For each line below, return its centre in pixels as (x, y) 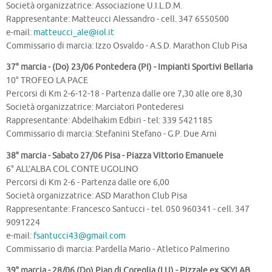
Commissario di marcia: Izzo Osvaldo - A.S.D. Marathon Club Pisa (127, 46)
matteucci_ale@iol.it (74, 32)
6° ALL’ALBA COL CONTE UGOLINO (72, 169)
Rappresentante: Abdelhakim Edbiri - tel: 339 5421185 (109, 121)
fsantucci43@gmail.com (80, 236)
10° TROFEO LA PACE (47, 81)
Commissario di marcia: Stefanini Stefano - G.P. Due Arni (111, 134)
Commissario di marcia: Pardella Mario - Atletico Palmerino (118, 249)
